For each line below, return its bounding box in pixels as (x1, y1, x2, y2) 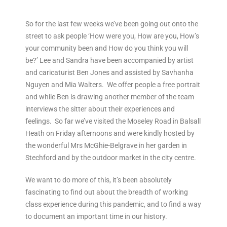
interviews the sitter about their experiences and (25, 105, 175, 113)
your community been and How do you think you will (25, 44, 188, 53)
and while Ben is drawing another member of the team (25, 93, 194, 101)
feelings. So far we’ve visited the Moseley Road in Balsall (25, 117, 201, 126)
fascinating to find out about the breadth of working (25, 188, 188, 197)
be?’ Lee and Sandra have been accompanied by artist (25, 56, 194, 65)
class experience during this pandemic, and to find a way (25, 200, 201, 209)
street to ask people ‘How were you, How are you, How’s (25, 32, 199, 41)
